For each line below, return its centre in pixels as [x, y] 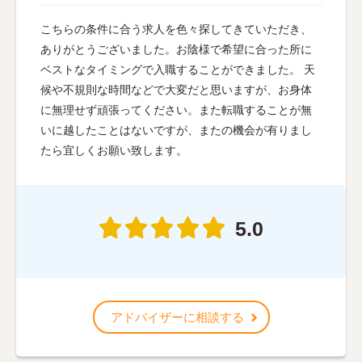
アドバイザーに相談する [177, 318]
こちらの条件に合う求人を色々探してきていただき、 [176, 29]
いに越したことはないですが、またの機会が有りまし [176, 130]
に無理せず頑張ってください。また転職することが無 [176, 110]
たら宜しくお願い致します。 [114, 151]
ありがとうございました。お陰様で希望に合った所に [176, 50]
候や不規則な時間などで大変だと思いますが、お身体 [176, 90]
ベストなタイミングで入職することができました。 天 [178, 70]
